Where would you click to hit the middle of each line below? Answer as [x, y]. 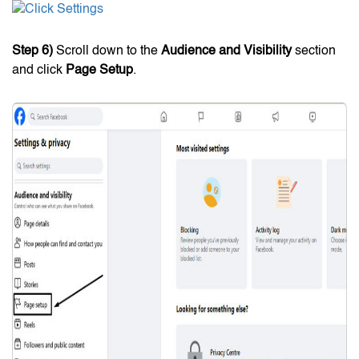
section [314, 51]
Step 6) [32, 51]
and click [39, 70]
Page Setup [99, 70]
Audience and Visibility [226, 51]
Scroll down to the [107, 51]
